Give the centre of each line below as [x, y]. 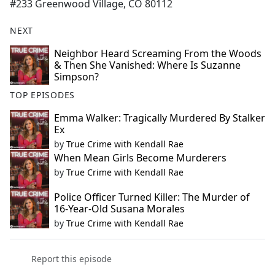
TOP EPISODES [43, 95]
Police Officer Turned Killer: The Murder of [152, 197]
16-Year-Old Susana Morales [119, 209]
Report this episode [71, 259]
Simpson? [76, 77]
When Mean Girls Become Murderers [140, 158]
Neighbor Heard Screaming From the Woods [158, 54]
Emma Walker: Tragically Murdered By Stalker [160, 118]
